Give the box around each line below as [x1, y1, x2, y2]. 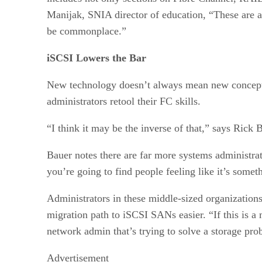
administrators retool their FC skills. [47, 95, 201, 107]
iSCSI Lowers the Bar [47, 51, 146, 64]
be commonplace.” [47, 25, 126, 37]
